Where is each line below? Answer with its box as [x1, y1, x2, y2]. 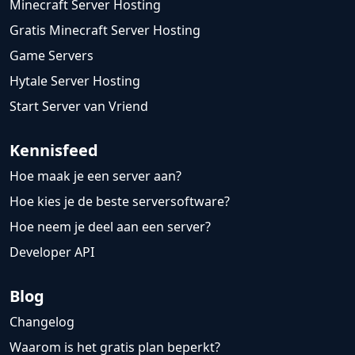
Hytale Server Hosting [10, 72, 140, 90]
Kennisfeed [10, 139, 98, 162]
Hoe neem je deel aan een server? [10, 218, 211, 236]
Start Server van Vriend [10, 97, 148, 116]
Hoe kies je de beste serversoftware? [10, 193, 230, 211]
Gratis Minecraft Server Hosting [10, 21, 200, 40]
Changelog [10, 313, 74, 331]
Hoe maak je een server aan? [10, 167, 181, 185]
